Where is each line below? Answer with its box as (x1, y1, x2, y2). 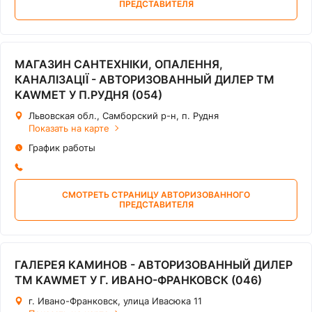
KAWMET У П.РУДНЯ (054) (15, 88, 162, 102)
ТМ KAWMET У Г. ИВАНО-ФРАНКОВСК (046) (15, 273, 262, 287)
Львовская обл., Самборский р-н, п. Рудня (29, 110, 219, 121)
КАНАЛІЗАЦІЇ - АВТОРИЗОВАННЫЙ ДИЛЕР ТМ (15, 72, 274, 86)
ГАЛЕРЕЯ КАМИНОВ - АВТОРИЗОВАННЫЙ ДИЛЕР (15, 258, 292, 272)
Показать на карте (29, 123, 109, 134)
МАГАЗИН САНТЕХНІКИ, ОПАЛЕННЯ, (15, 57, 223, 71)
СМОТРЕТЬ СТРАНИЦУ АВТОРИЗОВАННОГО (62, 189, 250, 200)
